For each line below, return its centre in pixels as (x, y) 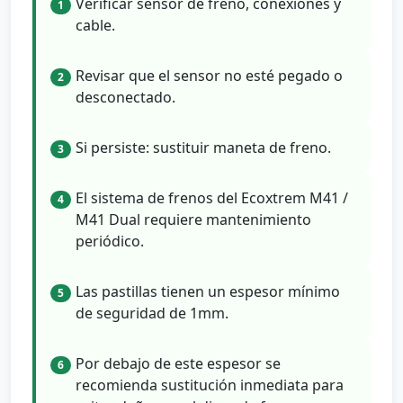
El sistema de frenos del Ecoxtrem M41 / (212, 198)
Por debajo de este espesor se (178, 364)
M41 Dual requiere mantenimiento (193, 220)
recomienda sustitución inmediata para (210, 385)
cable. (95, 25)
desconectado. (125, 97)
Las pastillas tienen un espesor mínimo (208, 292)
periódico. (110, 242)
